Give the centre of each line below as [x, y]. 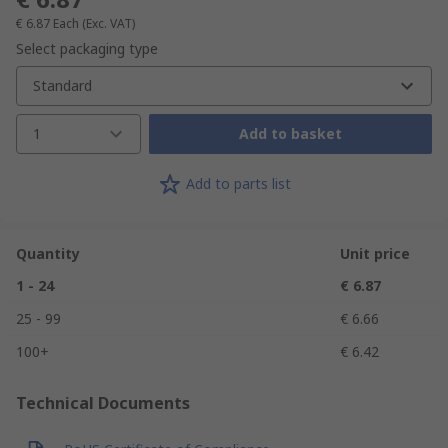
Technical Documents [103, 402]
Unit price [375, 253]
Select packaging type [87, 48]
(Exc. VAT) [108, 23]
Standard [62, 85]
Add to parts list [238, 184]
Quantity [48, 253]
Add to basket [290, 134]
